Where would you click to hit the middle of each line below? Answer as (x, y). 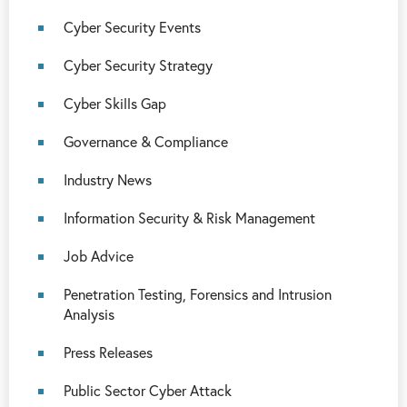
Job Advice (99, 256)
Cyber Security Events (132, 27)
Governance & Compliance (146, 141)
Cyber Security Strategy (138, 65)
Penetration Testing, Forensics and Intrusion (198, 294)
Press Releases (108, 352)
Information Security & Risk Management (189, 218)
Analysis (89, 314)
